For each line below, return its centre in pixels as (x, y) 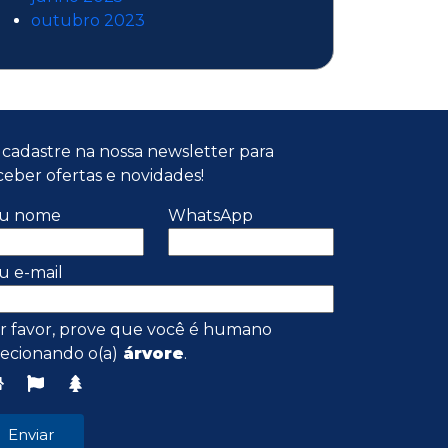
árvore (151, 353)
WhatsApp (210, 215)
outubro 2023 (88, 20)
